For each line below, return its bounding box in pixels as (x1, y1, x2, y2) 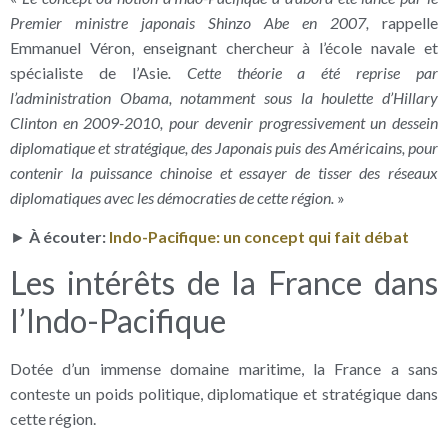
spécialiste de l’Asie (10, 63, 168, 83)
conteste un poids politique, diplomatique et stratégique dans (10, 383, 438, 403)
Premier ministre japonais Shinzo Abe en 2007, (10, 13, 382, 33)
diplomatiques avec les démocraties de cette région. (10, 188, 337, 208)
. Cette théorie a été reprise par (167, 63, 438, 83)
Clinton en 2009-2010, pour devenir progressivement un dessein (10, 113, 438, 133)
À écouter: (29, 227, 109, 247)
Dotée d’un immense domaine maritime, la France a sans (10, 358, 438, 378)
